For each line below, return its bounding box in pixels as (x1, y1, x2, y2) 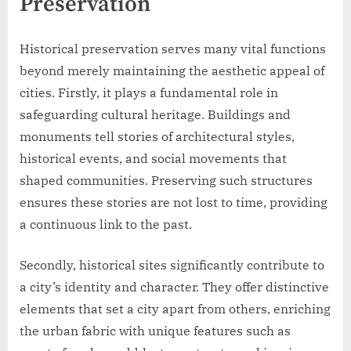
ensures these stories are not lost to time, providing (20, 194, 327, 211)
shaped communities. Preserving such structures (20, 172, 313, 189)
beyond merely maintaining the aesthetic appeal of (20, 63, 324, 79)
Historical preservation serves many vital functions (20, 41, 326, 57)
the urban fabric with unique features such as (20, 323, 291, 339)
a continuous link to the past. (20, 216, 192, 233)
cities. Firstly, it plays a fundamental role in (20, 85, 278, 101)
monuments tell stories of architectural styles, (20, 128, 295, 145)
